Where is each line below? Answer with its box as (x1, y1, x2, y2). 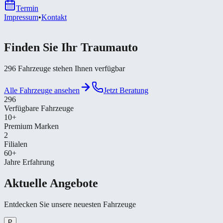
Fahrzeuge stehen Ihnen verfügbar (16, 64, 125, 73)
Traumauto (81, 40, 138, 54)
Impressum (4, 13, 38, 21)
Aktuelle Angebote (4, 176, 98, 190)
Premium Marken (4, 121, 59, 130)
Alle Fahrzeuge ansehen (4, 86, 80, 95)
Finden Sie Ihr (4, 40, 81, 54)
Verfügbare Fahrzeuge (4, 104, 74, 112)
